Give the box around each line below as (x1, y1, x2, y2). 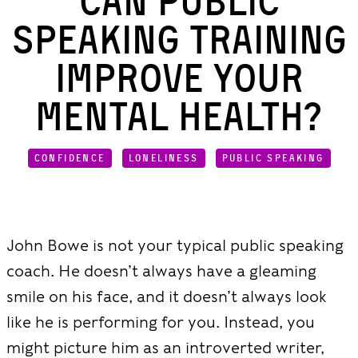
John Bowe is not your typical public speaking (6, 236, 344, 255)
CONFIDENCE (34, 152, 105, 164)
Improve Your (54, 54, 304, 101)
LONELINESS (128, 152, 199, 164)
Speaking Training (11, 16, 347, 63)
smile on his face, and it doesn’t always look (6, 287, 327, 306)
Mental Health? (35, 93, 323, 140)
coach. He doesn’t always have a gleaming (6, 261, 316, 280)
